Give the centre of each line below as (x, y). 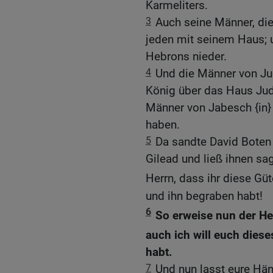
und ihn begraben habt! (204, 196)
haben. (163, 125)
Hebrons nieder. (186, 57)
